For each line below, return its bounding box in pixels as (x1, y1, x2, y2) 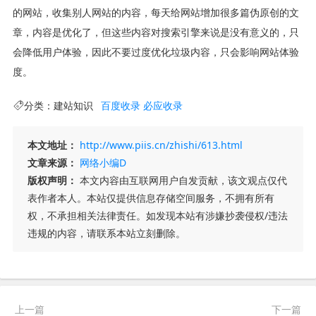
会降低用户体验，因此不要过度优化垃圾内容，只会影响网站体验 (12, 44, 299, 59)
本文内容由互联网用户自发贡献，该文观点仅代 (76, 173, 287, 187)
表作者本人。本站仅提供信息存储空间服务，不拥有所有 (27, 190, 274, 205)
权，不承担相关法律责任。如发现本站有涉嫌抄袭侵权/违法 (27, 208, 288, 222)
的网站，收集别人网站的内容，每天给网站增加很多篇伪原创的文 (12, 5, 299, 19)
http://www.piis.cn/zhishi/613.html (79, 138, 243, 152)
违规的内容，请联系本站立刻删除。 (27, 226, 186, 240)
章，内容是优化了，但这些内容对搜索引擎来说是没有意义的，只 (12, 25, 299, 39)
